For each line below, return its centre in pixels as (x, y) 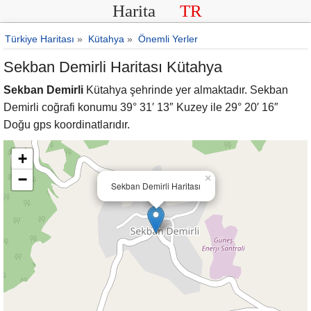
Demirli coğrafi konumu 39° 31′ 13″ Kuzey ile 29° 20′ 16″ (141, 107)
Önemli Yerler (168, 39)
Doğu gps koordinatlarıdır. (67, 125)
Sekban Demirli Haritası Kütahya (113, 67)
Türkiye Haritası (40, 39)
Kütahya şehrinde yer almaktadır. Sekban (186, 90)
